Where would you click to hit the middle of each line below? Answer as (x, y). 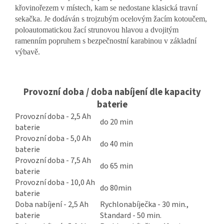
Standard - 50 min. (131, 216)
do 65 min (116, 166)
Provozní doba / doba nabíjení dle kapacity (112, 92)
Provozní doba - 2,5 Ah (53, 117)
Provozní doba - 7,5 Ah (53, 161)
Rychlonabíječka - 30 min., (144, 205)
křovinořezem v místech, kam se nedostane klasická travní (106, 8)
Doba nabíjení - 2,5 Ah (52, 205)
